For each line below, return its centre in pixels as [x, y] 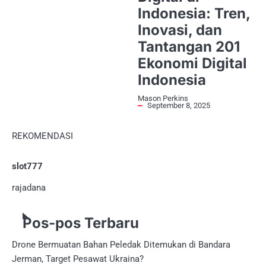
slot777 [27, 167]
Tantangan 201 [189, 46]
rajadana [29, 188]
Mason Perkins [163, 98]
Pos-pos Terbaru [81, 223]
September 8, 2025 [179, 105]
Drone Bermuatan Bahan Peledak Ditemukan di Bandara [121, 245]
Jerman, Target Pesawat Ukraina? [78, 259]
